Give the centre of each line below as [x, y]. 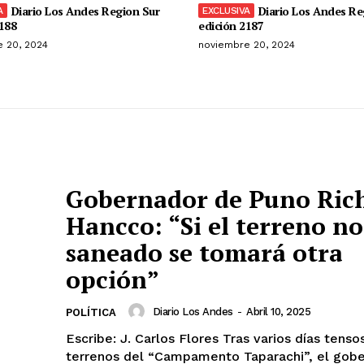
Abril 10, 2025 [278, 311]
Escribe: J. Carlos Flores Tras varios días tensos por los [144, 339]
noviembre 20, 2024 [247, 44]
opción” [113, 280]
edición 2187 [231, 25]
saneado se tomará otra [204, 253]
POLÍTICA [91, 313]
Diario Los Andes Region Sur [85, 11]
